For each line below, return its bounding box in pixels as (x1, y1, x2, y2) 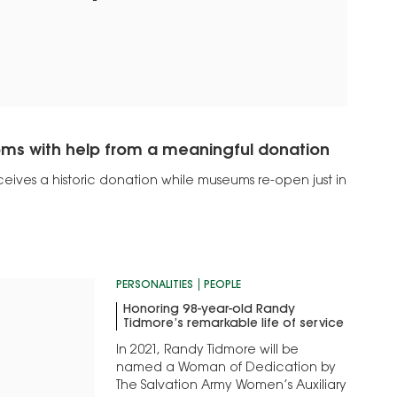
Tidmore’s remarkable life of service (123, 318, 345, 331)
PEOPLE (204, 280, 242, 292)
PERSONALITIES (116, 280, 194, 292)
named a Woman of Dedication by (116, 362, 337, 376)
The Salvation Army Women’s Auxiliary (116, 380, 347, 393)
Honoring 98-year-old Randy (123, 304, 296, 317)
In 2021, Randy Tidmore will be (116, 345, 300, 358)
